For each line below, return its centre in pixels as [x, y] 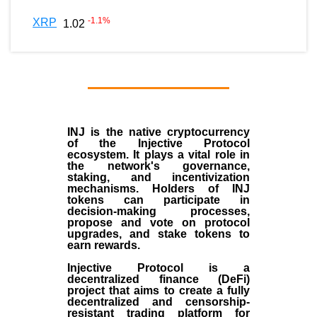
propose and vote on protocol [158, 223]
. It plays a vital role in [188, 155]
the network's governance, [158, 166]
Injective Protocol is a [158, 268]
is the [110, 132]
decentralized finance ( [144, 279]
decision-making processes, [158, 212]
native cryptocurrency [189, 132]
